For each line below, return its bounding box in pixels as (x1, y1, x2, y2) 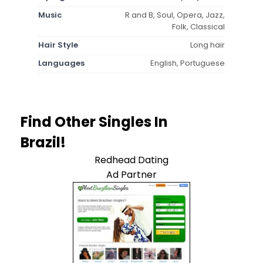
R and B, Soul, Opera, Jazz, (125, 9, 225, 21)
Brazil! (21, 132, 66, 152)
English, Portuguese (150, 57, 225, 69)
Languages (38, 57, 85, 69)
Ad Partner (106, 167, 157, 181)
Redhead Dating (95, 153, 168, 167)
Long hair (190, 39, 225, 50)
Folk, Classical (172, 21, 225, 32)
